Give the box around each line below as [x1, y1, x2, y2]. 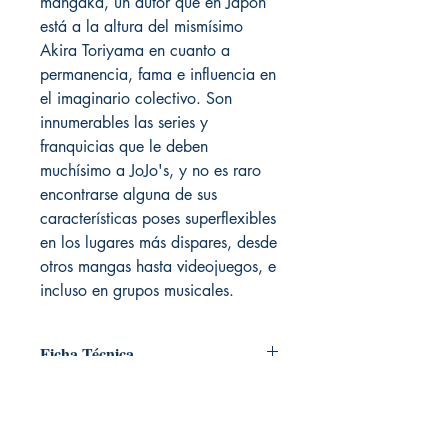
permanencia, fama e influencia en [40, 64, 276, 85]
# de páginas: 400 [40, 382, 156, 401]
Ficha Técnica [40, 342, 134, 365]
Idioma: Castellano [40, 424, 153, 443]
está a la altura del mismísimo [40, 16, 243, 37]
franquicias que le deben [40, 136, 208, 157]
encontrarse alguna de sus [40, 184, 217, 205]
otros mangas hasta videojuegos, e [40, 256, 276, 277]
